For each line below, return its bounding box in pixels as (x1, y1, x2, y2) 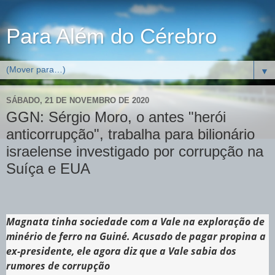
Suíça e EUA (6, 160, 90, 177)
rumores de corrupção (6, 258, 110, 273)
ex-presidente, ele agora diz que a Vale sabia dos (6, 244, 236, 258)
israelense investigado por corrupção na (6, 143, 263, 160)
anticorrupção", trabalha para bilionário (6, 126, 255, 142)
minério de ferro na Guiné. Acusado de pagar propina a (6, 229, 266, 243)
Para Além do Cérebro (6, 25, 217, 48)
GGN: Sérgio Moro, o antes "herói (6, 109, 226, 125)
